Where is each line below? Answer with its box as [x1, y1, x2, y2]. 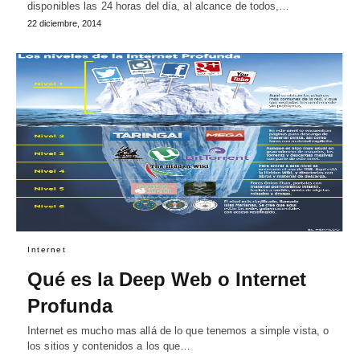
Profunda [27, 295, 112, 317]
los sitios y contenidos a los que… [27, 340, 191, 353]
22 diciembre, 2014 [27, 18, 101, 29]
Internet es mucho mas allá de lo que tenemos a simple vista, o [27, 325, 329, 337]
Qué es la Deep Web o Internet [27, 268, 306, 291]
